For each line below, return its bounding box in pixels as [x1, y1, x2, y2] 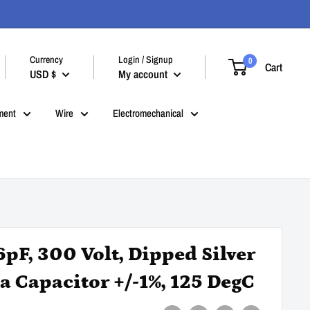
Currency [30, 53, 63, 66]
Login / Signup [118, 53, 173, 66]
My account [118, 66, 170, 82]
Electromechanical [113, 106, 183, 120]
